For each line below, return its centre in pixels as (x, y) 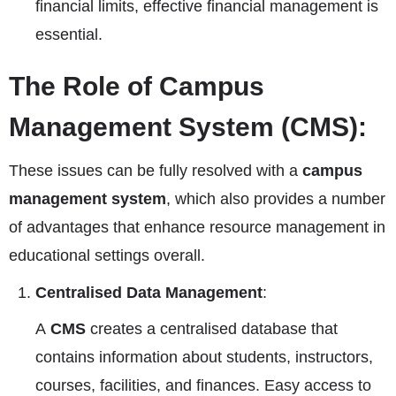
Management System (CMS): (188, 127)
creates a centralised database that (214, 329)
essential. (69, 34)
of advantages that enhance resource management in (197, 227)
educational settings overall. (107, 255)
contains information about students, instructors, (204, 357)
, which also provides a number (276, 199)
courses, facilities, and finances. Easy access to (203, 385)
